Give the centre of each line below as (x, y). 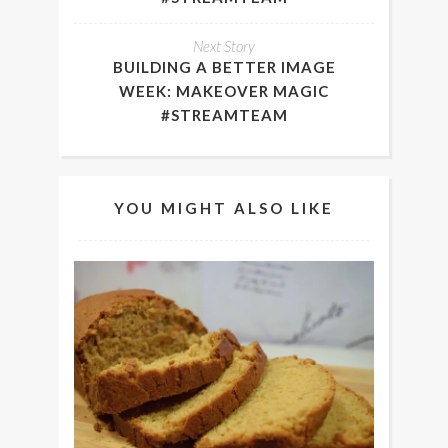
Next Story (224, 46)
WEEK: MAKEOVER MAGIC (224, 91)
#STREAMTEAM (224, 115)
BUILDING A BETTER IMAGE (224, 67)
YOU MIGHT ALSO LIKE (224, 208)
